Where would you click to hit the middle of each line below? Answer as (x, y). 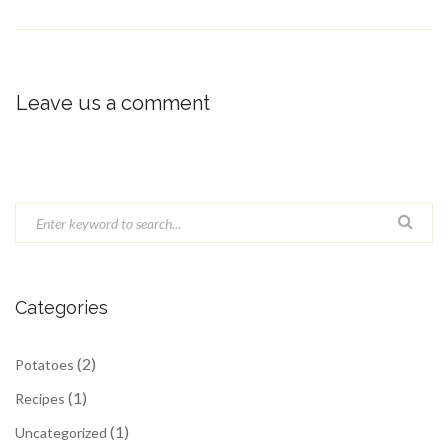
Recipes (40, 398)
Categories (61, 307)
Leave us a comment (113, 103)
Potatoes (44, 364)
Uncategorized (61, 432)
